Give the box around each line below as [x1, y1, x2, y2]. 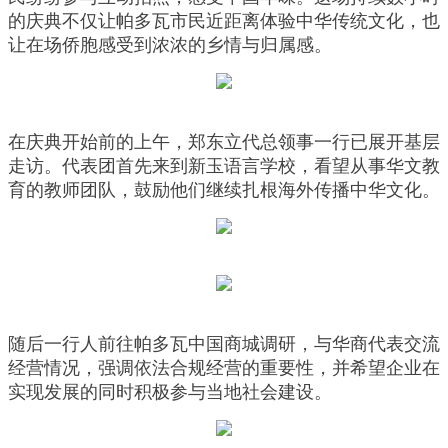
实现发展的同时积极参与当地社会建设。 [8, 382, 332, 403]
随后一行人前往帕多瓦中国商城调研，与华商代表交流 [8, 334, 440, 355]
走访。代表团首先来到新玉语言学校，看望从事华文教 [8, 156, 440, 177]
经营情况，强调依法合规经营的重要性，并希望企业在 [8, 358, 440, 379]
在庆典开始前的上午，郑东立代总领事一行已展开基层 [8, 132, 440, 153]
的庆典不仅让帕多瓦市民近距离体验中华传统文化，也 [8, 11, 440, 32]
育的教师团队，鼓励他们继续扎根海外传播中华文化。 [8, 180, 440, 201]
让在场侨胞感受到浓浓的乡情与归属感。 [8, 35, 332, 56]
